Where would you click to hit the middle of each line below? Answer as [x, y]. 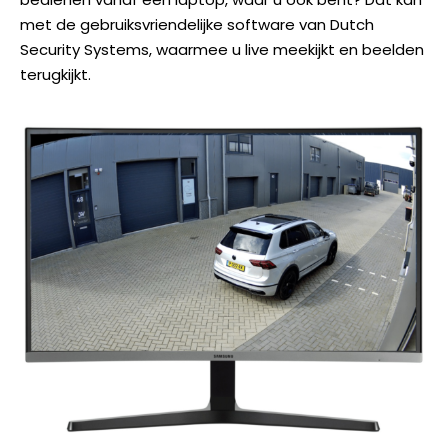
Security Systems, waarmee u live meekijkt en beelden [222, 49]
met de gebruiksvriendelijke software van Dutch [197, 24]
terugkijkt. [55, 74]
